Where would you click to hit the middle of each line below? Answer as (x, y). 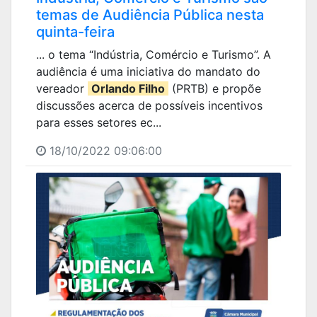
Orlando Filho (128, 88)
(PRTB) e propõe (215, 88)
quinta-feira (75, 31)
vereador (62, 88)
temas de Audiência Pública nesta (150, 15)
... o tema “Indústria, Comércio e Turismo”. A (154, 54)
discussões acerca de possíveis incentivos (149, 105)
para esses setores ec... (99, 122)
